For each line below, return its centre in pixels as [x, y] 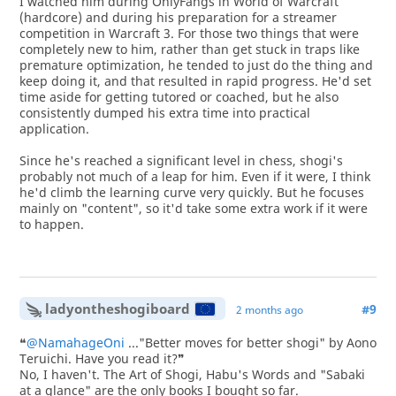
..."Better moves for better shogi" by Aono [250, 343]
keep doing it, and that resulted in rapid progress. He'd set [195, 81]
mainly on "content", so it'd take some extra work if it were [193, 208]
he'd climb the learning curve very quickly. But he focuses [191, 192]
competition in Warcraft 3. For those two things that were [189, 33]
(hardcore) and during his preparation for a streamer [178, 17]
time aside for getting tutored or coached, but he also [179, 97]
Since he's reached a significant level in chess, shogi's [181, 160]
